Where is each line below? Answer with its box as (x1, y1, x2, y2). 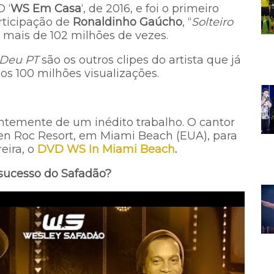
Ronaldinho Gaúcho (73, 15, 182, 29)
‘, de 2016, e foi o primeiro (81, 2, 219, 15)
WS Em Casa (10, 2, 81, 15)
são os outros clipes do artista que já (39, 53, 241, 67)
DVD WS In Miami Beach (37, 143, 175, 156)
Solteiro (191, 15, 233, 29)
